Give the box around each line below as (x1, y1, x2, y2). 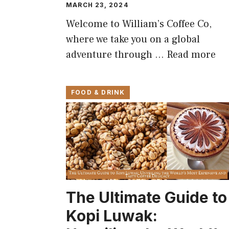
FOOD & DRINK (71, 88, 125, 97)
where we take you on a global (66, 32, 200, 46)
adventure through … (66, 48, 167, 61)
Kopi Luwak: (66, 207, 157, 225)
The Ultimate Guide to (66, 188, 227, 207)
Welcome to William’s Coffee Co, (66, 17, 212, 31)
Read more (167, 48, 216, 61)
